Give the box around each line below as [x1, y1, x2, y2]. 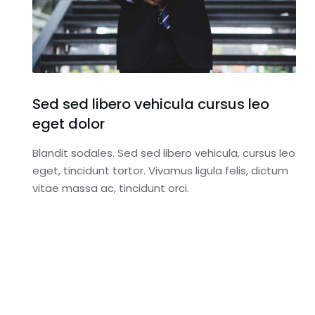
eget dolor [32, 114, 105, 134]
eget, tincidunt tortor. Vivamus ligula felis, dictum [32, 163, 289, 179]
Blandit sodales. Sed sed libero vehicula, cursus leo [32, 146, 296, 161]
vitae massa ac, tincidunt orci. [32, 181, 190, 196]
